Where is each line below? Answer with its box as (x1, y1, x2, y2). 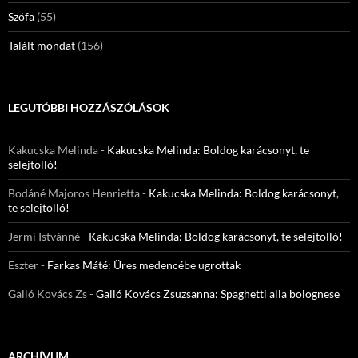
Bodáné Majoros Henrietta (8, 185, 140, 200)
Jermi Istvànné (8, 229, 80, 243)
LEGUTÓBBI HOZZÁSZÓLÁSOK (8, 100, 169, 114)
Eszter (8, 257, 38, 272)
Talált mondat (8, 38, 75, 52)
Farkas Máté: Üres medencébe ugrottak (47, 257, 241, 272)
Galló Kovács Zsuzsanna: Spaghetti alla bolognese (96, 286, 340, 300)
